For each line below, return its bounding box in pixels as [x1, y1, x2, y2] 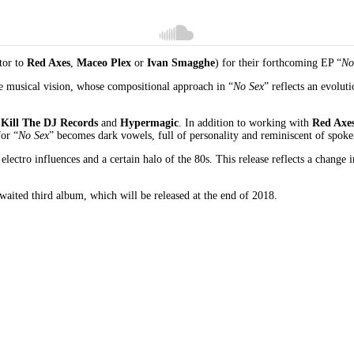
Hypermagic [120, 116, 179, 129]
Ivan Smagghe [147, 56, 215, 69]
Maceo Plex [77, 56, 131, 69]
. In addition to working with [179, 116, 312, 129]
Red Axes [27, 56, 70, 69]
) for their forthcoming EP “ [215, 56, 341, 69]
